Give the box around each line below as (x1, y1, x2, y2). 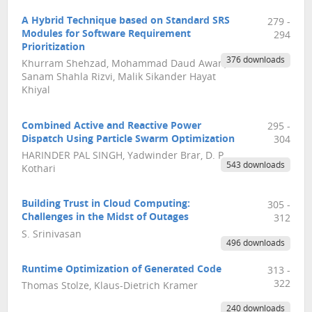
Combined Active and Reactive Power (22, 120, 201, 132)
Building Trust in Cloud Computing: (22, 199, 190, 210)
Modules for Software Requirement (22, 29, 191, 40)
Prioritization (22, 42, 85, 53)
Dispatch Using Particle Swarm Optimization (22, 134, 235, 145)
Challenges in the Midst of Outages (22, 212, 189, 224)
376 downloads (226, 56, 285, 65)
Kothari (22, 164, 56, 175)
